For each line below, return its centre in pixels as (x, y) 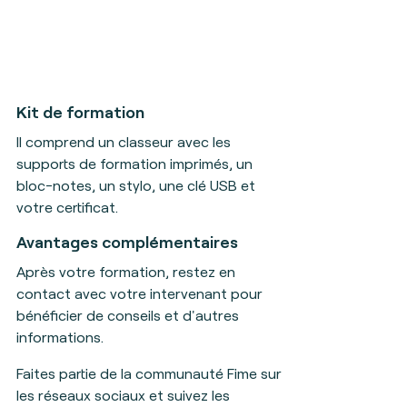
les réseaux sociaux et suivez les (123, 395)
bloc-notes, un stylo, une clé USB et (135, 185)
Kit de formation (80, 112)
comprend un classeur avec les (128, 141)
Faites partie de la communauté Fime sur (149, 373)
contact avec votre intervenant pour (139, 293)
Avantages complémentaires (127, 242)
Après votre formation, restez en (125, 271)
